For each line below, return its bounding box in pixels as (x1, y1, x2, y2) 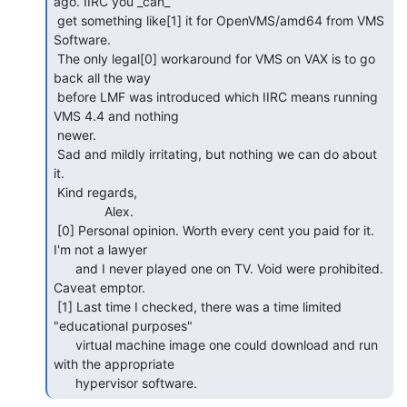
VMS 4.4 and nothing (54, 107, 179, 124)
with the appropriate (54, 355, 174, 372)
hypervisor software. (75, 374, 201, 391)
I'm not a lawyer (54, 241, 147, 257)
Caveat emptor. (54, 279, 145, 295)
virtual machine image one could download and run (54, 336, 75, 352)
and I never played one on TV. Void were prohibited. (54, 260, 75, 276)
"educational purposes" (54, 317, 193, 333)
